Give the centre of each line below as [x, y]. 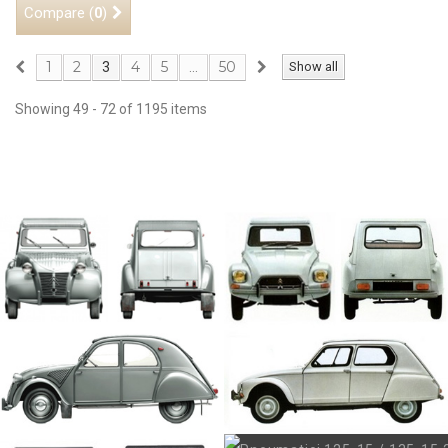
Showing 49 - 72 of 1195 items [111, 109]
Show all [313, 66]
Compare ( [59, 13]
